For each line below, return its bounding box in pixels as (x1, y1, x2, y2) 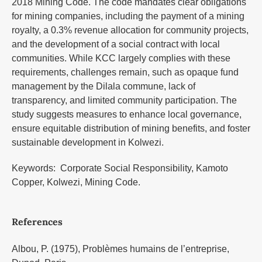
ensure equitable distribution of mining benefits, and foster (11, 123, 250, 134)
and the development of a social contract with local (11, 39, 220, 50)
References (11, 216, 63, 228)
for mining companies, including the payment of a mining (11, 11, 244, 22)
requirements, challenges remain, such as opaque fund (11, 67, 239, 78)
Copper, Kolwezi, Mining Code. (11, 177, 140, 188)
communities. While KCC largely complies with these (11, 53, 230, 64)
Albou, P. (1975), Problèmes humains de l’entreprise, (11, 244, 229, 254)
